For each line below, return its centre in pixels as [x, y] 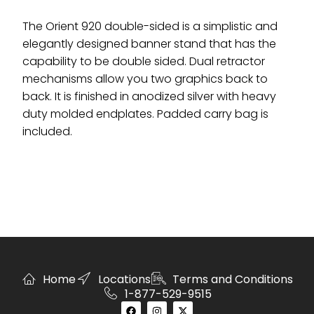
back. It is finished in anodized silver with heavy [149, 96]
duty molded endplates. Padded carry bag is [145, 114]
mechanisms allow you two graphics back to [145, 79]
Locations [124, 279]
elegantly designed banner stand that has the [149, 44]
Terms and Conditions [233, 279]
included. [47, 131]
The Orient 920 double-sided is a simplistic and [150, 26]
